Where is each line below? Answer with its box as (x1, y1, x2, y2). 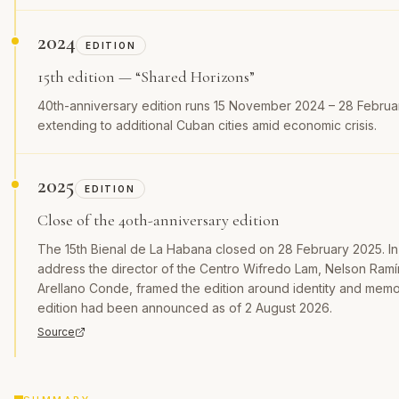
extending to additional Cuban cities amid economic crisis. (37, 118, 377, 133)
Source (37, 325, 75, 338)
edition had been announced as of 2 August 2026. (37, 300, 332, 315)
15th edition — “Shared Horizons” (37, 67, 255, 86)
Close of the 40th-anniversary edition (37, 210, 280, 230)
